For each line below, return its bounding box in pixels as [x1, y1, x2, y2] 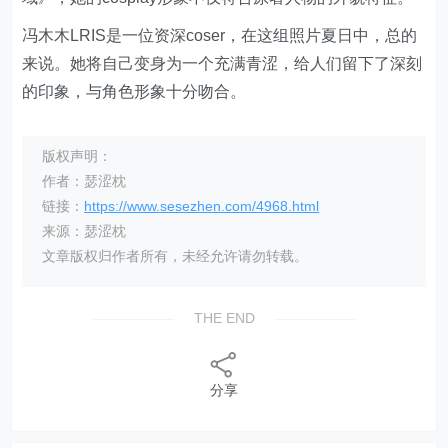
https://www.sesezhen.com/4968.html [84, 198, 320, 215]
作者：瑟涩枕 [42, 173, 127, 190]
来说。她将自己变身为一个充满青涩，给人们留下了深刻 [22, 55, 423, 73]
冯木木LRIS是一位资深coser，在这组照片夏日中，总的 [22, 27, 418, 45]
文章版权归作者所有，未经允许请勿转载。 [42, 248, 309, 265]
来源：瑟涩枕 [42, 223, 127, 240]
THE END [189, 310, 259, 327]
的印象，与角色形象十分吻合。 [22, 83, 247, 101]
